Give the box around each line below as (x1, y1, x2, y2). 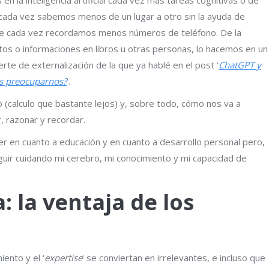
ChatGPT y (219, 58, 261, 71)
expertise (44, 251, 82, 264)
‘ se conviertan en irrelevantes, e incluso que (82, 251, 265, 264)
